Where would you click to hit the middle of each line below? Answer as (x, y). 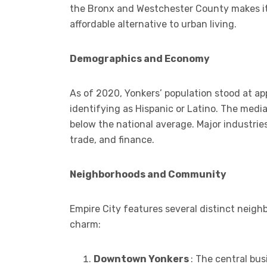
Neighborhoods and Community (148, 174)
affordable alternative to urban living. (153, 24)
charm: (85, 224)
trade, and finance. (112, 139)
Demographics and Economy (140, 58)
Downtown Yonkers (142, 259)
